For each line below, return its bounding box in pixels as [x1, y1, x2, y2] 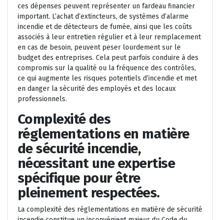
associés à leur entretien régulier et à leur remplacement [18, 33, 201, 42]
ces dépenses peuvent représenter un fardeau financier [18, 2, 195, 11]
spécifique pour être [18, 170, 140, 187]
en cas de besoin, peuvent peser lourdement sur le [18, 43, 181, 52]
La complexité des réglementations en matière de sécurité [18, 205, 202, 214]
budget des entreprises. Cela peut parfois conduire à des [18, 54, 198, 62]
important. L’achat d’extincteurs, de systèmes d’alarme [18, 12, 189, 21]
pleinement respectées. [18, 185, 160, 201]
